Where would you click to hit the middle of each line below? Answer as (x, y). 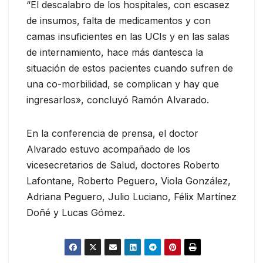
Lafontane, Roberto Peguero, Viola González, (129, 181)
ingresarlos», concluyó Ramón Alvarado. (118, 100)
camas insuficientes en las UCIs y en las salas (128, 37)
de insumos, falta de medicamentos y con (119, 21)
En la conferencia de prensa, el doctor (112, 134)
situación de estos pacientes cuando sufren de (130, 68)
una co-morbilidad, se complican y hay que (123, 84)
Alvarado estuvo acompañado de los (108, 149)
